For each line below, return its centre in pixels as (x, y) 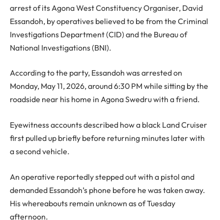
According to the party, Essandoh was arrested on (96, 73)
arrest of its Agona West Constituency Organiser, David (106, 8)
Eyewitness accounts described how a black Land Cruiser (109, 124)
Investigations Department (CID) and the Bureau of (98, 34)
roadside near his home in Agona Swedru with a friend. (105, 99)
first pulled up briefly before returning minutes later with (107, 138)
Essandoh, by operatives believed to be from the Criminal (109, 21)
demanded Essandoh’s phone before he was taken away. (108, 190)
